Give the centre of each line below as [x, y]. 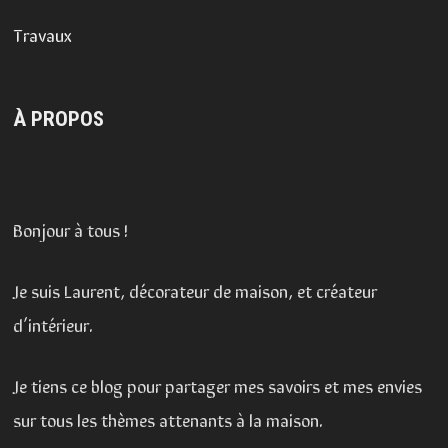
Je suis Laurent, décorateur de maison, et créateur [194, 289]
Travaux [42, 33]
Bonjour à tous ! [70, 228]
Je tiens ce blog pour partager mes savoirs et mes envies [217, 384]
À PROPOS [58, 118]
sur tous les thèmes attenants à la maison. [167, 418]
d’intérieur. [52, 323]
